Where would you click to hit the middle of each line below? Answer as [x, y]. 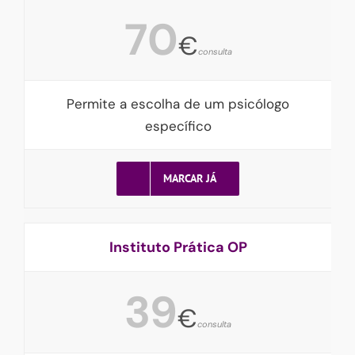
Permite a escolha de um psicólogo [178, 104]
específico [178, 126]
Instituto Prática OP [178, 247]
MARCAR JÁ [189, 178]
